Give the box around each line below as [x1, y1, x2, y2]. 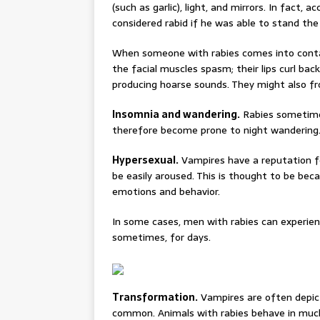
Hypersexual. [112, 152, 179, 168]
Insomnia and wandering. [112, 106, 240, 122]
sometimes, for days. [112, 229, 211, 245]
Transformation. [112, 289, 198, 305]
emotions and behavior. [112, 184, 220, 199]
